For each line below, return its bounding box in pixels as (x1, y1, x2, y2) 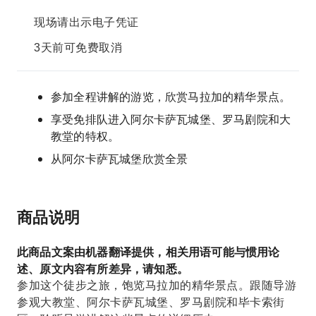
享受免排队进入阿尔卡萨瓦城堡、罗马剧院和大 (51, 111, 291, 127)
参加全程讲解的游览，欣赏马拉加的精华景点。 (51, 89, 291, 104)
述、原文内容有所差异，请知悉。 (17, 261, 188, 276)
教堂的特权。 (51, 128, 120, 144)
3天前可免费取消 (34, 42, 122, 54)
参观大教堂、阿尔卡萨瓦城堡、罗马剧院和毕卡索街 (17, 296, 285, 308)
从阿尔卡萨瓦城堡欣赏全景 (51, 151, 188, 166)
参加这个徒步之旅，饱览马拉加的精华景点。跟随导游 (17, 279, 296, 291)
